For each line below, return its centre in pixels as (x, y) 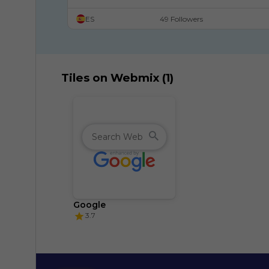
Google (89, 205)
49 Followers (181, 19)
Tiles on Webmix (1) (117, 78)
